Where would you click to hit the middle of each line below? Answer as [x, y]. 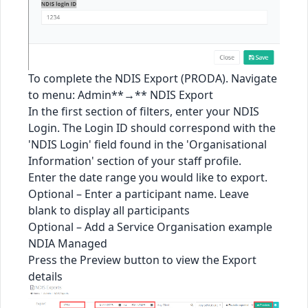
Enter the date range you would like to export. [148, 178]
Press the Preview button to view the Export [142, 260]
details [45, 277]
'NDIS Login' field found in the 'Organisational [147, 145]
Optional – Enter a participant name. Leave [139, 194]
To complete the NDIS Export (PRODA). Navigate [153, 79]
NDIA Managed [68, 244]
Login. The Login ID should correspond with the [152, 128]
